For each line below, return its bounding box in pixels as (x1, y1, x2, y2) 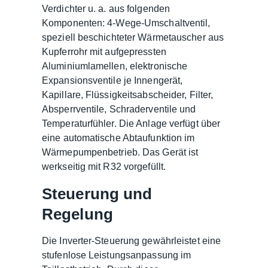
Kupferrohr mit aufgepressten (42, 46, 166, 57)
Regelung (42, 205, 113, 223)
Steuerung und (42, 185, 153, 202)
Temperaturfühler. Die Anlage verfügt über (42, 118, 221, 129)
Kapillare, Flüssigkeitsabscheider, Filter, (42, 89, 214, 100)
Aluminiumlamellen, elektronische (42, 60, 188, 71)
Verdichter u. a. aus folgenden (42, 3, 170, 14)
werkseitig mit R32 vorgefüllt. (42, 161, 166, 172)
